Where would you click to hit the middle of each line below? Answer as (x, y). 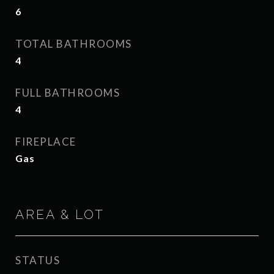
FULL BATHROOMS (68, 93)
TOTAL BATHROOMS (74, 44)
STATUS (38, 260)
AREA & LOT (60, 214)
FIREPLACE (46, 142)
